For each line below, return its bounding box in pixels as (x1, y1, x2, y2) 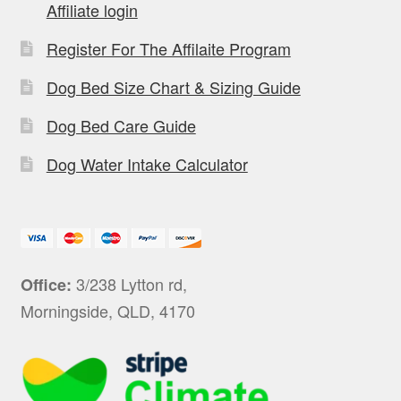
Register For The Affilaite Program (46, 36, 291, 60)
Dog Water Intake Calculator (46, 151, 248, 175)
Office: (20, 272, 72, 296)
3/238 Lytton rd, (71, 271, 187, 295)
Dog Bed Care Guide (46, 113, 196, 137)
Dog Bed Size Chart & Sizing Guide (46, 74, 301, 98)
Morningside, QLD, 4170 (20, 298, 195, 322)
